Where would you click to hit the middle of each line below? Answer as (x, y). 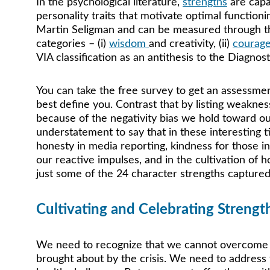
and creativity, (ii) (191, 44)
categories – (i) (73, 44)
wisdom (129, 44)
